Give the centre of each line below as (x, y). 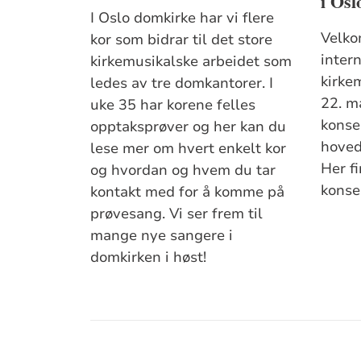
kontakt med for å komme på (188, 192)
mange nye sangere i (162, 236)
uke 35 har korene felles (173, 105)
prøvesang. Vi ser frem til (177, 214)
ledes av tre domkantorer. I (182, 83)
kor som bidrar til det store (182, 40)
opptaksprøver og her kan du (189, 127)
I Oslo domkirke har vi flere (183, 18)
